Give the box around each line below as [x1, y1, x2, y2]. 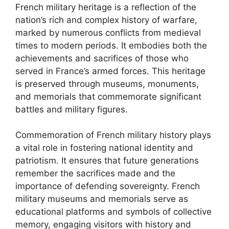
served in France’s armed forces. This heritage [15, 65, 205, 76]
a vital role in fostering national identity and [15, 143, 193, 153]
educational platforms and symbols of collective [15, 207, 212, 217]
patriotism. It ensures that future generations [15, 155, 199, 166]
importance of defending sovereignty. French [15, 181, 200, 191]
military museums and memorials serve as [15, 194, 188, 204]
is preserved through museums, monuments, [15, 78, 199, 89]
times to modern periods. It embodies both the [15, 40, 207, 51]
